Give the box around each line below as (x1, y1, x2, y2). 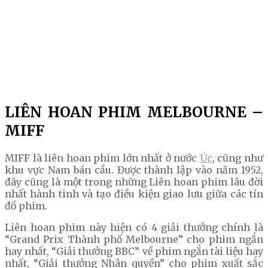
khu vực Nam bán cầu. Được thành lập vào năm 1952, (5, 163, 263, 176)
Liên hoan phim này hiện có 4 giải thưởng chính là (5, 221, 263, 233)
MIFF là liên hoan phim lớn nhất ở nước (5, 151, 200, 164)
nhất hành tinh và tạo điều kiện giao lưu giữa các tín (5, 187, 263, 200)
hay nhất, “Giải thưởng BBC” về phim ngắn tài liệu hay (5, 245, 263, 257)
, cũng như (212, 151, 264, 164)
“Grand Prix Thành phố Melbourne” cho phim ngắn (5, 233, 263, 245)
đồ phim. (5, 199, 47, 212)
